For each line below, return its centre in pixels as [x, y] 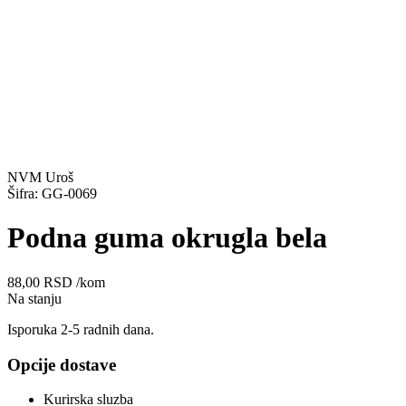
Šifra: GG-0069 [52, 194]
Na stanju [34, 298]
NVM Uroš [40, 178]
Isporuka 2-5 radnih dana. [81, 329]
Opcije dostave [62, 364]
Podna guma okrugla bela [167, 238]
